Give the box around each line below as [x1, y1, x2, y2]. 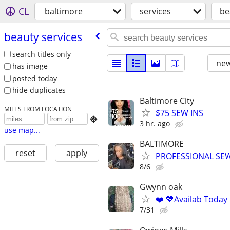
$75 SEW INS [156, 107, 203, 119]
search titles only [12, 49, 71, 59]
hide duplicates [12, 85, 66, 95]
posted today [12, 73, 57, 83]
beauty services [4, 29, 82, 44]
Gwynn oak [140, 181, 182, 193]
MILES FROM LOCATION [4, 105, 72, 113]
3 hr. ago [140, 119, 170, 128]
